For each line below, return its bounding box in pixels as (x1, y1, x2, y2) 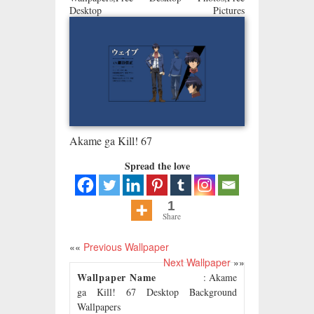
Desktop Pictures (69, 4, 245, 17)
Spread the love (124, 158, 190, 174)
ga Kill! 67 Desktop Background (77, 285, 237, 299)
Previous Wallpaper (81, 240, 169, 254)
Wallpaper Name (77, 270, 157, 285)
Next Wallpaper (163, 255, 231, 270)
